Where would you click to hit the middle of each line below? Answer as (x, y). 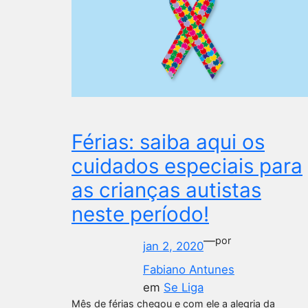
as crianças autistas (166, 189)
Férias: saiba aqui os (168, 141)
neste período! (140, 213)
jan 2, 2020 (173, 246)
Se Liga (184, 287)
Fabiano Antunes (189, 269)
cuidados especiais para (187, 165)
